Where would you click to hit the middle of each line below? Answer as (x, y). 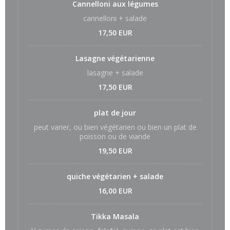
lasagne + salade (115, 73)
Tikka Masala (115, 216)
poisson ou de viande (115, 136)
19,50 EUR (115, 151)
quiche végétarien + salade (115, 176)
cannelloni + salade (115, 18)
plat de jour (115, 113)
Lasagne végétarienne (115, 58)
